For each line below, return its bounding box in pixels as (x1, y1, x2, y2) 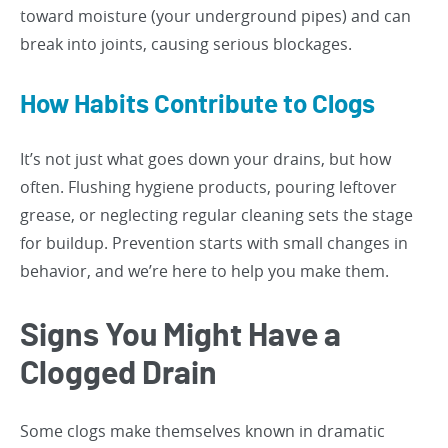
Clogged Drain (20, 358, 217, 390)
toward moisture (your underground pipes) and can (20, 5, 411, 27)
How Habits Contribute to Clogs (20, 92, 375, 118)
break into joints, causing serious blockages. (20, 33, 352, 55)
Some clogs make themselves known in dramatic (20, 420, 385, 442)
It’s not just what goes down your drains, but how (20, 148, 391, 170)
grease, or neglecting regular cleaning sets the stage (20, 204, 413, 226)
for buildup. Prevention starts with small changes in (20, 232, 408, 254)
